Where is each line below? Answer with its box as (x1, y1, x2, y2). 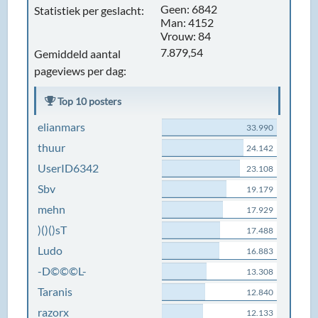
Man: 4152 (160, 16, 214, 29)
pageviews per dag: (34, 64, 127, 77)
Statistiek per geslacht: (34, 4, 145, 17)
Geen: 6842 (160, 2, 217, 16)
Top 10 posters (55, 95, 122, 107)
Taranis (38, 285, 73, 298)
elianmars (38, 120, 86, 133)
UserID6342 (38, 161, 99, 175)
